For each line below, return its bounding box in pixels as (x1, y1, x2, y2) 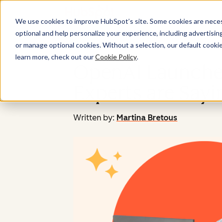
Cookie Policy (95, 52, 137, 61)
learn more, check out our (15, 52, 95, 61)
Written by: (73, 113, 114, 122)
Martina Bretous (116, 113, 177, 122)
